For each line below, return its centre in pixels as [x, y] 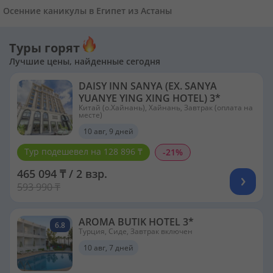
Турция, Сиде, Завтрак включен [136, 231]
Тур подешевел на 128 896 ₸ [83, 151]
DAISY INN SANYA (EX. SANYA [148, 86]
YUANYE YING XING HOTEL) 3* [150, 98]
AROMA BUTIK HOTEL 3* [136, 222]
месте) [90, 115]
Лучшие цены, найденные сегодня [85, 61]
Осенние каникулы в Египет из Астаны [87, 10]
